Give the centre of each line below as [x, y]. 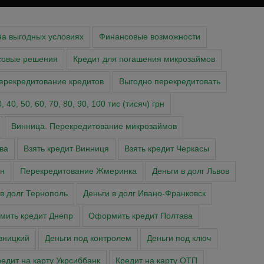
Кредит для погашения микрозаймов [144, 60]
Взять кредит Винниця [66, 149]
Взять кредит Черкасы [167, 149]
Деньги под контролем [88, 239]
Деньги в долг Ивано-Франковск [144, 194]
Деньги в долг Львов [190, 171]
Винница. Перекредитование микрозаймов [94, 127]
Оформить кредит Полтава [140, 216]
